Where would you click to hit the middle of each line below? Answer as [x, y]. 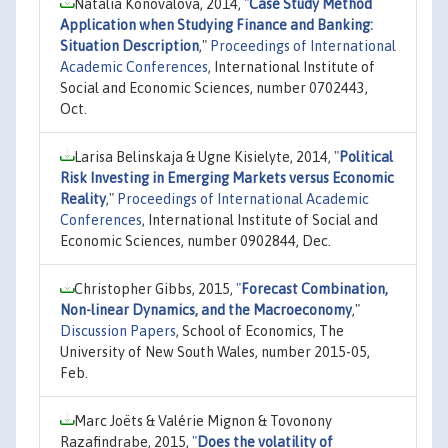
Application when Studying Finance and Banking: [216, 24]
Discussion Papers [118, 330]
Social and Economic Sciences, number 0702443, [214, 87]
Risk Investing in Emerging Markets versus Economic [227, 177]
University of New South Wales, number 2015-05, [215, 351]
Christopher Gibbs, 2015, [155, 288]
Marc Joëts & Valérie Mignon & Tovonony [203, 420]
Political [366, 156]
